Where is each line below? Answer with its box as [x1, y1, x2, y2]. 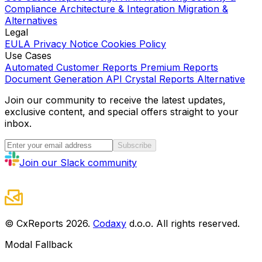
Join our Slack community [19, 157, 137, 169]
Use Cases [5, 50, 51, 62]
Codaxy [93, 218, 126, 230]
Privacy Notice [33, 38, 98, 50]
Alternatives [5, 15, 57, 27]
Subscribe [118, 141, 151, 150]
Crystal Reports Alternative [125, 73, 245, 85]
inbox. [5, 118, 32, 130]
